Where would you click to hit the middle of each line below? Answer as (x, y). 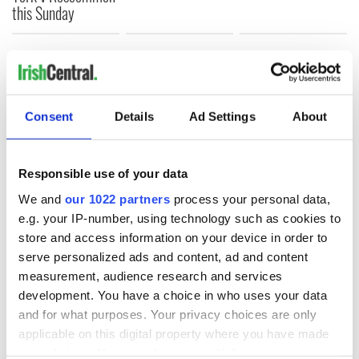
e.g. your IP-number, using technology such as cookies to (179, 218)
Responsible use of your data (103, 173)
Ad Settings (222, 116)
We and (42, 199)
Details (134, 116)
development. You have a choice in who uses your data (173, 295)
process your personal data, (250, 199)
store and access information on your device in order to (173, 237)
